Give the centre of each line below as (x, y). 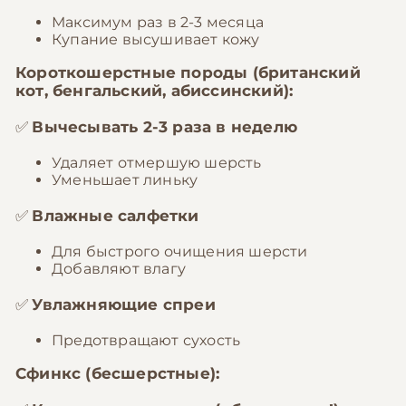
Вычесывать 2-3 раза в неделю (165, 127)
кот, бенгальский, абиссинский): (155, 91)
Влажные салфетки (116, 216)
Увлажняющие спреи (124, 304)
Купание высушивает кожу (156, 39)
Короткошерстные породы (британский (188, 72)
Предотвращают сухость (146, 340)
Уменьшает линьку (125, 180)
